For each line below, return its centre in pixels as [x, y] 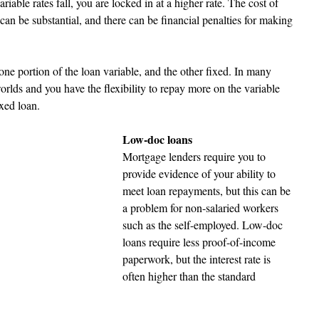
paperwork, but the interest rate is [198, 259]
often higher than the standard [190, 276]
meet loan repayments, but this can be [208, 190]
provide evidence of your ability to [200, 173]
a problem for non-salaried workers [202, 208]
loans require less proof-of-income [200, 242]
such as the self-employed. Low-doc [204, 225]
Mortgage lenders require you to [195, 156]
